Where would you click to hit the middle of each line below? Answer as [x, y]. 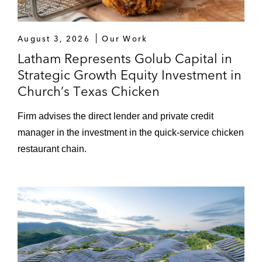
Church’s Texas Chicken [89, 91]
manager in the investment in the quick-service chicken [131, 132]
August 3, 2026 [54, 38]
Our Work [125, 38]
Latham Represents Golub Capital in [125, 58]
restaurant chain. [52, 149]
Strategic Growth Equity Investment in [130, 75]
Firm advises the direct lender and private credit [116, 116]
